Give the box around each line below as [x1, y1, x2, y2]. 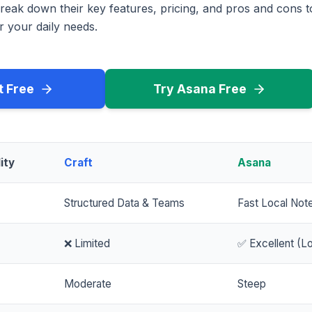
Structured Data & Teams [64, 196, 185, 210]
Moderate [64, 277, 111, 291]
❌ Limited [64, 237, 110, 251]
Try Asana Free [153, 81, 247, 97]
